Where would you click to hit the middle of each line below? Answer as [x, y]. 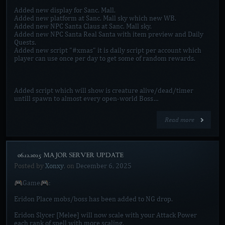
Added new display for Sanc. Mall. [65, 10]
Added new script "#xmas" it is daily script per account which [108, 50]
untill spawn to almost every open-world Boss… [86, 99]
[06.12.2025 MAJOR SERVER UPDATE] [71, 155]
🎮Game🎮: [32, 183]
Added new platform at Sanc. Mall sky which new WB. [95, 18]
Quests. [25, 42]
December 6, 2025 [104, 166]
